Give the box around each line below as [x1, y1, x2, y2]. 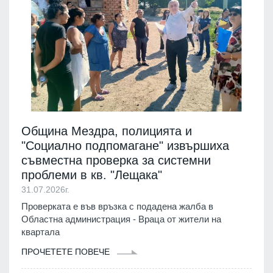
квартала [21, 227, 60, 238]
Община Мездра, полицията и [21, 124, 192, 138]
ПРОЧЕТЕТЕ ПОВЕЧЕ [21, 247, 112, 257]
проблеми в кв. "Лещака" [21, 168, 166, 182]
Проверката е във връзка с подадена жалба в [21, 201, 213, 212]
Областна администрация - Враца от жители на [21, 214, 221, 225]
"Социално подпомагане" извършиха [21, 139, 229, 153]
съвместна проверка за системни [21, 154, 211, 168]
